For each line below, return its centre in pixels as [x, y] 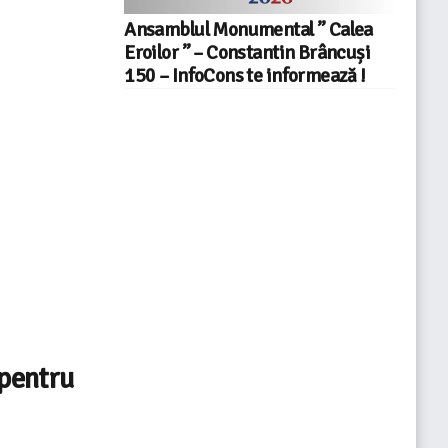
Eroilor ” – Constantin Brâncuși [247, 53]
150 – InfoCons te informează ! [245, 76]
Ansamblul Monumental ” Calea [248, 30]
